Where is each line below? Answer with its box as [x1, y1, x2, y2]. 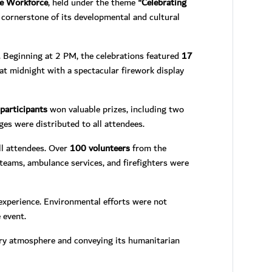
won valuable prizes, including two [47, 101, 184, 117]
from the [130, 140, 166, 156]
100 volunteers [70, 140, 130, 156]
